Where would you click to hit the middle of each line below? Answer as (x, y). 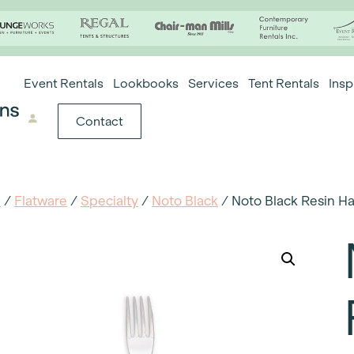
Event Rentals (64, 83)
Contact (99, 121)
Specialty (109, 201)
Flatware (41, 201)
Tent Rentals (284, 83)
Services (214, 83)
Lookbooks (146, 83)
